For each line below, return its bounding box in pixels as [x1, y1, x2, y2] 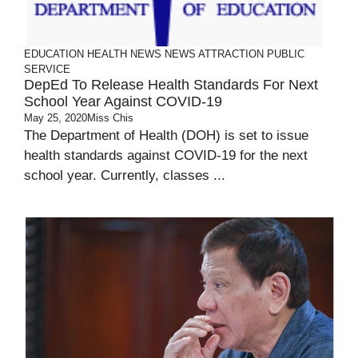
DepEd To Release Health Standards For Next [24, 77, 318, 93]
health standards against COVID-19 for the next [24, 148, 308, 163]
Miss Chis [87, 112, 133, 124]
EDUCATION [24, 48, 84, 60]
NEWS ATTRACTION [165, 48, 264, 60]
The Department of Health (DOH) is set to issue [24, 128, 308, 143]
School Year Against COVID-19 [24, 93, 222, 109]
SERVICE [24, 63, 70, 75]
